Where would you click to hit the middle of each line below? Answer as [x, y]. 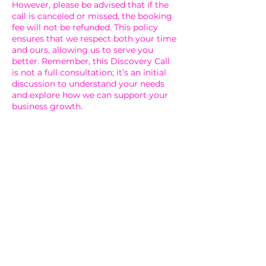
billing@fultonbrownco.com [94, 216]
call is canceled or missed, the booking [92, 16]
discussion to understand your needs [88, 84]
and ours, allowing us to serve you [83, 50]
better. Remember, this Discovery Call [91, 61]
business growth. [47, 106]
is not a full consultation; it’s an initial [89, 72]
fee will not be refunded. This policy [85, 27]
